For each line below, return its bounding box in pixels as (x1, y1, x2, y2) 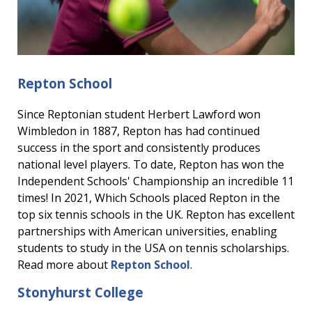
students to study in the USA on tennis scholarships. (17, 240, 289, 256)
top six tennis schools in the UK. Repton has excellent (17, 207, 295, 222)
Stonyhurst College (17, 283, 143, 301)
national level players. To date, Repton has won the (17, 157, 284, 172)
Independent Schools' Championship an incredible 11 (17, 173, 294, 189)
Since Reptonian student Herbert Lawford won (17, 107, 260, 122)
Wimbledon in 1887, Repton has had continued (17, 123, 260, 139)
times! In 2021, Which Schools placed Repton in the (17, 190, 280, 205)
